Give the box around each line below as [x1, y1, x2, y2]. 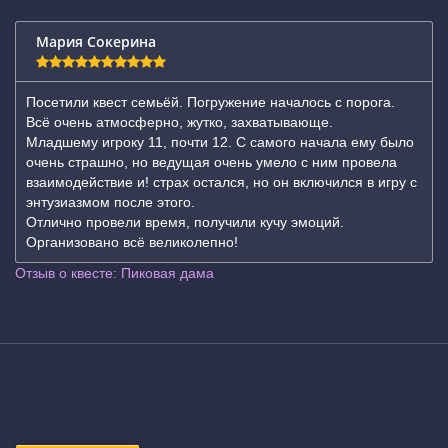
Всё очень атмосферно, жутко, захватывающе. [26, 114, 333, 130]
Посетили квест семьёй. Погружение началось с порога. [26, 94, 395, 110]
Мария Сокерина [36, 32, 156, 51]
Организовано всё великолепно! [26, 234, 238, 250]
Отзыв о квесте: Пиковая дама [15, 265, 214, 281]
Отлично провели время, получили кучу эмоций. [26, 214, 344, 230]
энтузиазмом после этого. [26, 194, 195, 210]
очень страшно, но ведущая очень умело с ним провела [26, 154, 397, 170]
